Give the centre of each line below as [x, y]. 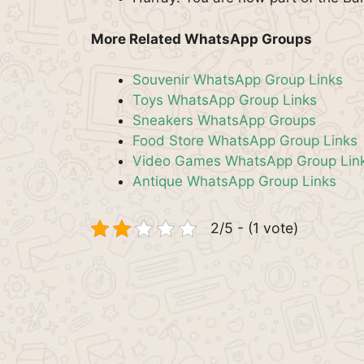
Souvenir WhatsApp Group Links [238, 80]
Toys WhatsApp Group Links [225, 100]
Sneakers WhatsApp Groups [224, 120]
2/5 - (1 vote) [254, 228]
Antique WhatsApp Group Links [234, 181]
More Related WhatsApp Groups [201, 39]
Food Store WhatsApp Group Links [245, 141]
